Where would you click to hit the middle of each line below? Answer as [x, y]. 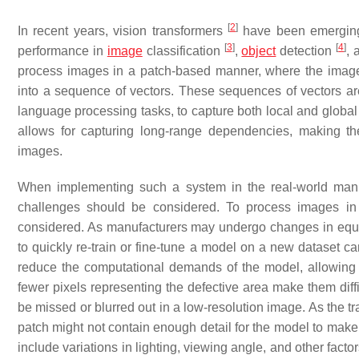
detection [306, 51]
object [259, 51]
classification [183, 51]
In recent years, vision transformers [123, 31]
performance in [63, 51]
